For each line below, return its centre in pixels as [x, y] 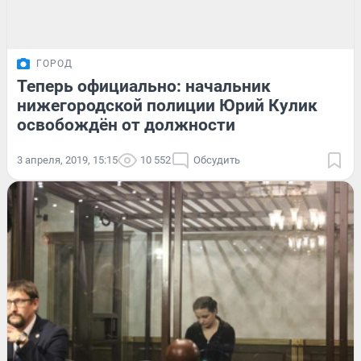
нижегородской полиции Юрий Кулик [167, 105]
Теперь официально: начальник [144, 86]
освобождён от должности [126, 124]
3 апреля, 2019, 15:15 [67, 160]
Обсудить [217, 160]
